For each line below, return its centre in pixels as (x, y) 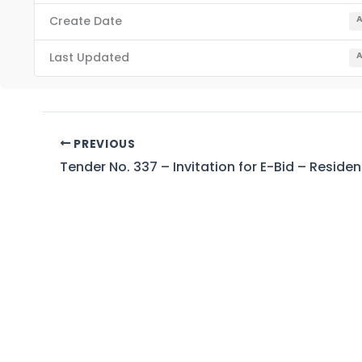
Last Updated (89, 58)
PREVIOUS (103, 144)
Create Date (85, 21)
